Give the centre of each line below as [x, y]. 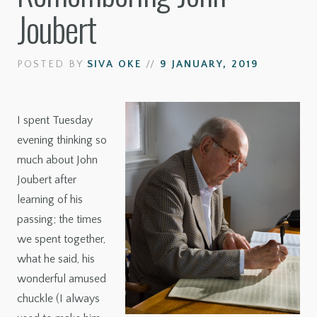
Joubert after [47, 180]
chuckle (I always [58, 299]
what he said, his [56, 259]
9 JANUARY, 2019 [207, 65]
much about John [57, 160]
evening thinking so [62, 140]
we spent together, [61, 240]
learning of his [50, 200]
